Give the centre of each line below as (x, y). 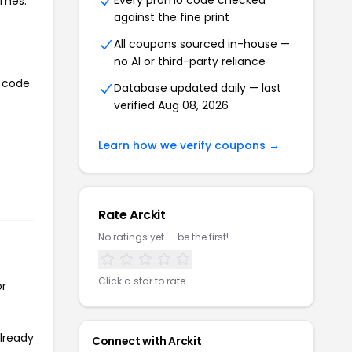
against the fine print (172, 17)
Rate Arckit (132, 215)
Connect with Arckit (147, 341)
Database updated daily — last (198, 88)
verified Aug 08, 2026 (171, 105)
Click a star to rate (142, 281)
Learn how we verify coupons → (189, 145)
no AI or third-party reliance (190, 61)
